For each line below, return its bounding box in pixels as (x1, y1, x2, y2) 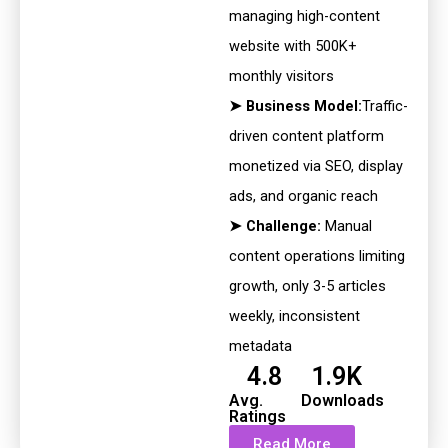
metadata (228, 337, 292, 356)
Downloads (300, 391, 384, 411)
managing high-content (228, 7, 380, 26)
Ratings (228, 407, 286, 427)
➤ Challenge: (228, 217, 321, 236)
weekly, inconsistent (228, 307, 360, 326)
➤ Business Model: (228, 97, 362, 116)
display (357, 157, 403, 176)
